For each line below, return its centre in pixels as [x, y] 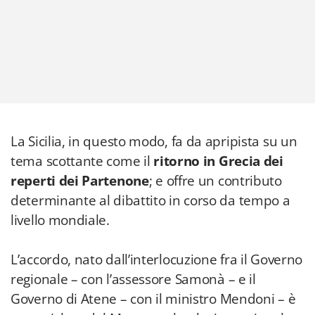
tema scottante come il [82, 161]
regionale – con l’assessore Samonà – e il [133, 279]
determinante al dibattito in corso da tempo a [150, 200]
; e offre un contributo [215, 181]
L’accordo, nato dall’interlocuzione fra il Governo [157, 259]
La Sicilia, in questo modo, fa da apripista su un [154, 141]
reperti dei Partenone [80, 181]
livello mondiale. [60, 220]
